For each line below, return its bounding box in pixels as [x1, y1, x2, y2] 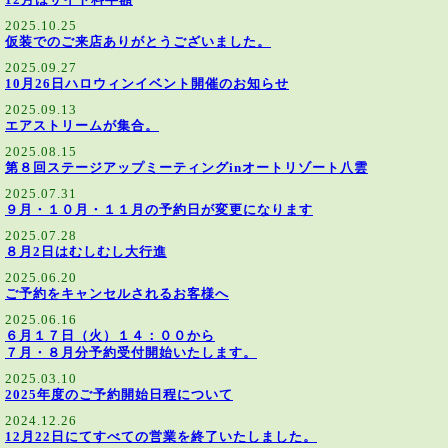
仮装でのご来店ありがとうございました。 [5, 35, 271, 49]
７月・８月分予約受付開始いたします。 [5, 346, 257, 360]
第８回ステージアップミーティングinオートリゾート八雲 [5, 161, 368, 175]
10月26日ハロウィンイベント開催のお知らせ [5, 77, 289, 91]
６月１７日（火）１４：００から [5, 329, 215, 343]
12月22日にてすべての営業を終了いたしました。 [5, 430, 317, 444]
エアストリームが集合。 [5, 119, 159, 133]
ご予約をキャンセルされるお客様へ [5, 287, 229, 301]
